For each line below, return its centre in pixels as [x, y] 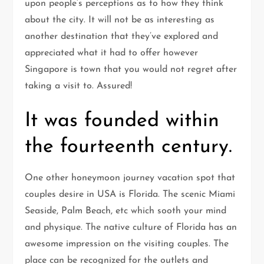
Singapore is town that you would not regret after [131, 70]
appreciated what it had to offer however [112, 53]
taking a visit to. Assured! [79, 86]
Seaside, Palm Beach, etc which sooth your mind [126, 211]
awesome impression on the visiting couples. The [127, 244]
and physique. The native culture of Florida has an [131, 228]
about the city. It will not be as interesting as [120, 20]
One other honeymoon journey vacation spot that [130, 178]
